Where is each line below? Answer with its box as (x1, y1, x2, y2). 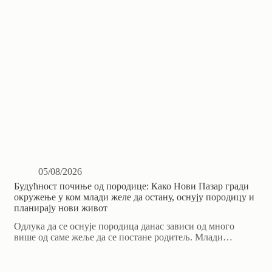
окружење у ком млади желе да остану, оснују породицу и (14, 192, 255, 203)
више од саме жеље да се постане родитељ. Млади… (14, 232, 233, 243)
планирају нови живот (14, 203, 108, 214)
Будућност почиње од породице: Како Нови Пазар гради (14, 181, 250, 192)
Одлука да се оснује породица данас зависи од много (14, 221, 235, 232)
